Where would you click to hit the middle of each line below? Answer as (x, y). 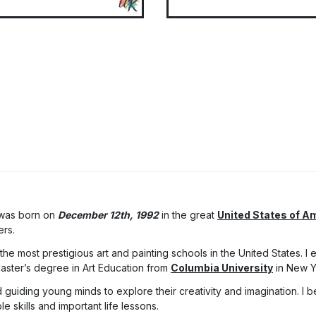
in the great (188, 215)
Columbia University (222, 268)
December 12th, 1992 (108, 215)
